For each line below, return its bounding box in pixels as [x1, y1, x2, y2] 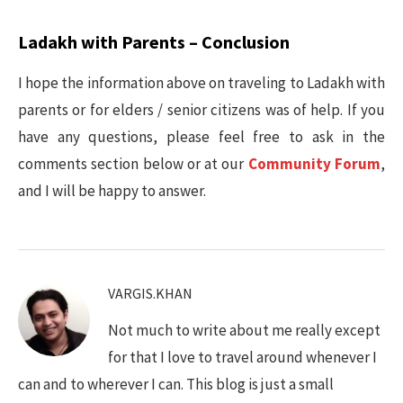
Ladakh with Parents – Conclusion [18, 31, 290, 53]
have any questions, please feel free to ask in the [18, 127, 385, 147]
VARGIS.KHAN [108, 284, 193, 302]
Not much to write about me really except [108, 320, 381, 340]
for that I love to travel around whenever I [108, 347, 377, 367]
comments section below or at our [18, 154, 248, 174]
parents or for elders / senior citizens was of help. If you [18, 100, 385, 120]
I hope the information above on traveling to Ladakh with [18, 73, 385, 93]
